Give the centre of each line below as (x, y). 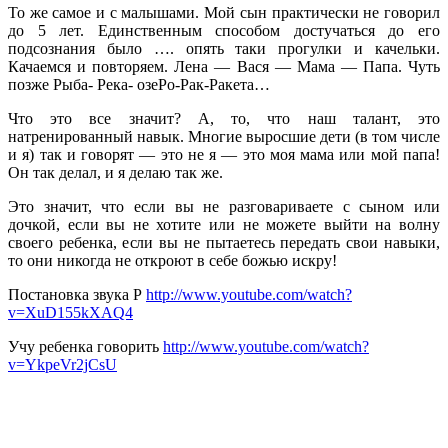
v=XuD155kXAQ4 (70, 313)
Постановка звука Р (77, 295)
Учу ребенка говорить (85, 347)
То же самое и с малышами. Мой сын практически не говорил (224, 13)
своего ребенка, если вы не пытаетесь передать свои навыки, (224, 243)
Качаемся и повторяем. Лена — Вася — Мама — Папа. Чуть (224, 67)
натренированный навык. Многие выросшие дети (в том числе (224, 137)
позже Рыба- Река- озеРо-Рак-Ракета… (139, 85)
